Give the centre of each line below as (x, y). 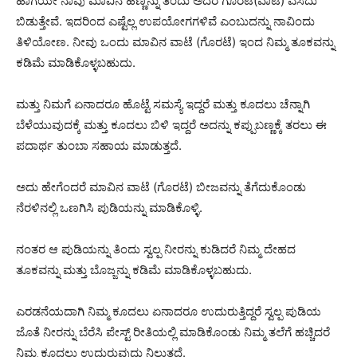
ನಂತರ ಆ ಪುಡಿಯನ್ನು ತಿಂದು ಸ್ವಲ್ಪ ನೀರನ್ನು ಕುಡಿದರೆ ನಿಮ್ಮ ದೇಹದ (156, 249)
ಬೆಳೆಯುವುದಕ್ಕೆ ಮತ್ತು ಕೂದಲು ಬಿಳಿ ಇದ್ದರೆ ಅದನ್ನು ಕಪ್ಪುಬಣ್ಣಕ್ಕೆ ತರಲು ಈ (171, 125)
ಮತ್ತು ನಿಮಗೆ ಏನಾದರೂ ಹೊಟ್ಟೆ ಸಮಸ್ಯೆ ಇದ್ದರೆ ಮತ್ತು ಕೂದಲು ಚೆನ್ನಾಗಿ (163, 104)
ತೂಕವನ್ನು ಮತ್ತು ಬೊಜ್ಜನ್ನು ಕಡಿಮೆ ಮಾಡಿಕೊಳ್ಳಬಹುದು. (134, 270)
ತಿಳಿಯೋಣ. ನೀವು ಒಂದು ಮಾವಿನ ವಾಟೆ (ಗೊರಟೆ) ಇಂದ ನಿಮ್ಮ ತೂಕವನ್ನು (175, 42)
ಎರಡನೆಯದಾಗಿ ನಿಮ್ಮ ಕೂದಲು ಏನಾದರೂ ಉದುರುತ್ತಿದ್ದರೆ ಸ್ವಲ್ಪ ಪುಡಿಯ (169, 312)
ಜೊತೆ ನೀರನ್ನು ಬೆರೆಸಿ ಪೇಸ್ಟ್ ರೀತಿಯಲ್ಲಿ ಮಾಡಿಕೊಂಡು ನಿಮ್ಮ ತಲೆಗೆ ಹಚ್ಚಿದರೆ (173, 332)
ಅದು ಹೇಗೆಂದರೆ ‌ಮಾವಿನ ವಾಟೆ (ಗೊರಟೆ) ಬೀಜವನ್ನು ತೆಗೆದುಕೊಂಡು (161, 187)
